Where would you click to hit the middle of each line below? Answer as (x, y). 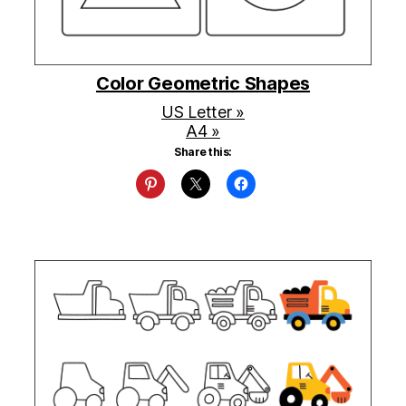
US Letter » (203, 112)
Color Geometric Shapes (203, 84)
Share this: (203, 152)
